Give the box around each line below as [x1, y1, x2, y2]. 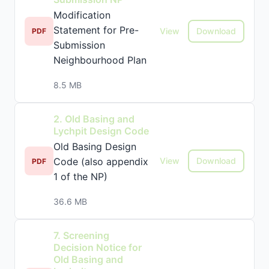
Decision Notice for [53, 241, 142, 253]
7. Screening [53, 229, 109, 241]
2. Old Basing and [53, 113, 134, 125]
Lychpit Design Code [53, 125, 149, 137]
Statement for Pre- [53, 24, 139, 36]
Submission [53, 39, 105, 51]
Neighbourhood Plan [53, 54, 147, 66]
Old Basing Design [53, 141, 136, 153]
